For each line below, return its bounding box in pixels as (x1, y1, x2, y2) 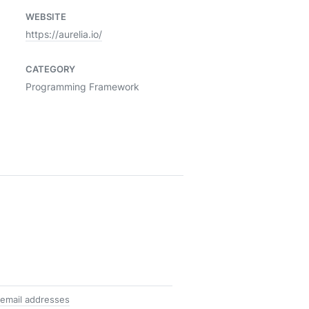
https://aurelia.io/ (26, 28, 102, 41)
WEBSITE (26, 10, 66, 23)
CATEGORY (26, 63, 75, 75)
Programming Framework (26, 80, 139, 93)
